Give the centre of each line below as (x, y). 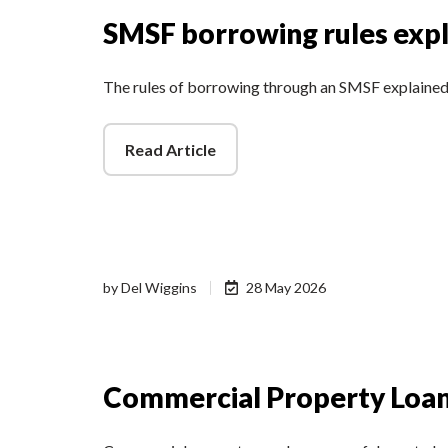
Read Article (170, 149)
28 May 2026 (286, 287)
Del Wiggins (159, 287)
